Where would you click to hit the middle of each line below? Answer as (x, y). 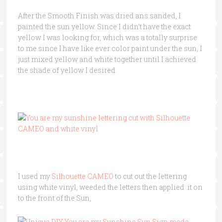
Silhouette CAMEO (82, 176)
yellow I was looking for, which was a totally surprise (107, 37)
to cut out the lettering (150, 176)
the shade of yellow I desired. (67, 70)
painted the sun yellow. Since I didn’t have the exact (104, 26)
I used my (34, 176)
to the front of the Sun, (54, 198)
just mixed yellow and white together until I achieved (107, 59)
